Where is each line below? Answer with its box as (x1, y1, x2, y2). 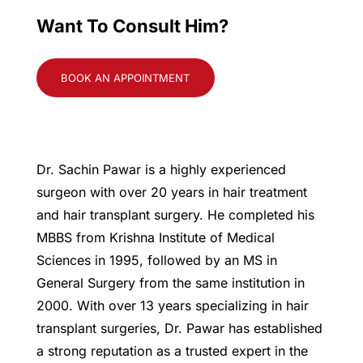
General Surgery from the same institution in (36, 275, 305, 292)
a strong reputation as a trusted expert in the (36, 343, 308, 360)
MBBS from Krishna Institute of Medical (36, 229, 275, 246)
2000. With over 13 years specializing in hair (36, 297, 309, 314)
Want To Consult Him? (36, 15, 228, 37)
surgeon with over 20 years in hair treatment (36, 184, 307, 201)
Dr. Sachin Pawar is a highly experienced (36, 161, 286, 178)
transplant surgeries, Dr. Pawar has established (36, 320, 322, 337)
